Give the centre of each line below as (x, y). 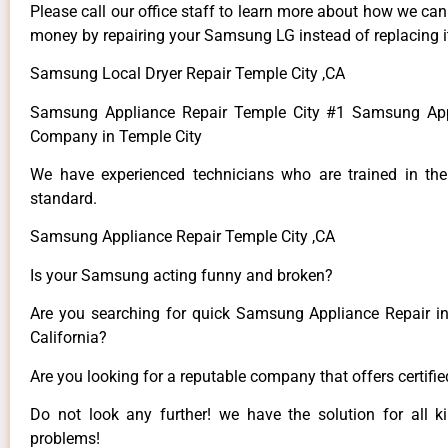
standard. (63, 199)
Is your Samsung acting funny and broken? (181, 275)
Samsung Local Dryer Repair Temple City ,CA (187, 74)
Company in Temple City (118, 136)
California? (68, 338)
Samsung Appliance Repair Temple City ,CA (182, 237)
